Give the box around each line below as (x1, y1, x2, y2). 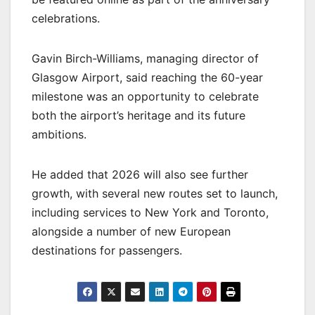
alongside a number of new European (32, 224, 231, 239)
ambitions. (32, 127, 86, 142)
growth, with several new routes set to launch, (32, 186, 278, 201)
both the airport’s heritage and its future (32, 108, 245, 123)
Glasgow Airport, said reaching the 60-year (32, 70, 263, 85)
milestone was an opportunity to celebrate (32, 89, 259, 104)
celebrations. (32, 11, 100, 26)
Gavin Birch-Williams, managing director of (32, 51, 259, 66)
